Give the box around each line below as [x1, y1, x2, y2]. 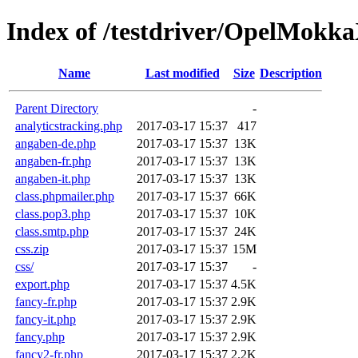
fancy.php [15, 329, 65, 344]
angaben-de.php [15, 136, 96, 150]
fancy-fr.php [15, 294, 77, 308]
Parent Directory [15, 101, 98, 115]
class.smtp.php [15, 224, 89, 238]
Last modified [145, 66, 220, 80]
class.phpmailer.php [15, 189, 114, 203]
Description [260, 66, 322, 80]
